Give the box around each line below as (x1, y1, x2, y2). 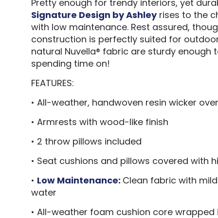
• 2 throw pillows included (31, 135, 142, 147)
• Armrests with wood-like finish (31, 115, 168, 128)
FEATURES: (31, 76, 74, 89)
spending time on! (31, 57, 110, 70)
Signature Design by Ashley (31, 8, 157, 21)
